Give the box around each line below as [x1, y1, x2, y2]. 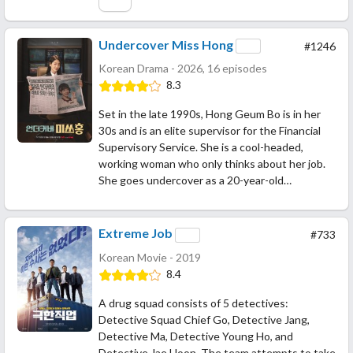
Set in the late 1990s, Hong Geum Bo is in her [98, 107, 321, 121]
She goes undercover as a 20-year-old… [98, 173, 292, 188]
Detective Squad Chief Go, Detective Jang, [98, 312, 310, 326]
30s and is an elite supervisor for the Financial [98, 124, 321, 138]
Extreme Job [98, 225, 173, 241]
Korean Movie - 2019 [98, 250, 201, 264]
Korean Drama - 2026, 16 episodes [98, 61, 267, 76]
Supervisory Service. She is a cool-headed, [98, 140, 303, 154]
